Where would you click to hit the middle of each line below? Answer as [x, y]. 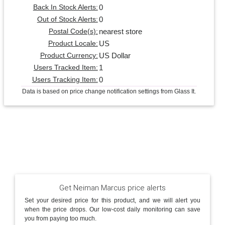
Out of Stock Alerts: [67, 19]
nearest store [120, 31]
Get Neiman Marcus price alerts [113, 188]
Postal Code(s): [73, 31]
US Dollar [115, 55]
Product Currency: [69, 55]
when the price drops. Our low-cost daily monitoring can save [113, 209]
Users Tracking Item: [65, 79]
